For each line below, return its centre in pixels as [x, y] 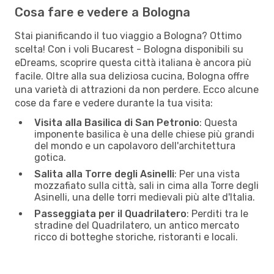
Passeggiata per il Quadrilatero [110, 213]
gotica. [50, 157]
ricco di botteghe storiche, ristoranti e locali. [136, 237]
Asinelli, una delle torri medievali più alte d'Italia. [145, 197]
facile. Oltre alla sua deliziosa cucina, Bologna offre [132, 76]
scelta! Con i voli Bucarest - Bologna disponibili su [129, 49]
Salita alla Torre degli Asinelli [104, 174]
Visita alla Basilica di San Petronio [117, 122]
